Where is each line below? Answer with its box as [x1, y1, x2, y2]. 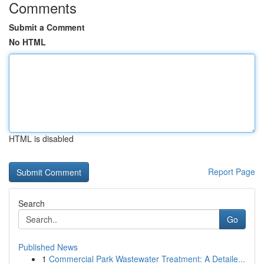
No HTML [9, 36, 46, 48]
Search [18, 197, 45, 209]
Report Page [208, 166, 255, 177]
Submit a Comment [9, 21, 85, 33]
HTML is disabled [9, 133, 74, 144]
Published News [18, 241, 78, 253]
